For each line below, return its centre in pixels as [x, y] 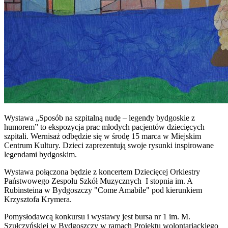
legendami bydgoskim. [40, 154]
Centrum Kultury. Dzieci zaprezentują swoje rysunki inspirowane [109, 145]
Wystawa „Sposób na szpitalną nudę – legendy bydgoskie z [99, 118]
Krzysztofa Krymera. [38, 199]
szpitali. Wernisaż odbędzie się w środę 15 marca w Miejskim [103, 136]
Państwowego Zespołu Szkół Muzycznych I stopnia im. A [98, 181]
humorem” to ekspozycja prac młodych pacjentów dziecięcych [104, 127]
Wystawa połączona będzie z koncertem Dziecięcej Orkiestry [102, 172]
